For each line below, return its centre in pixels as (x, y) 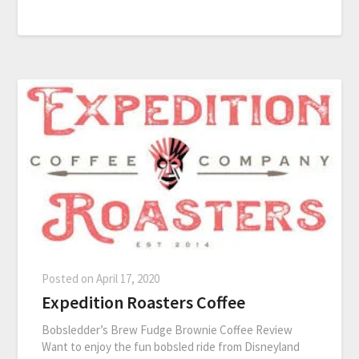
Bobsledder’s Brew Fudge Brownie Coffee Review (167, 330)
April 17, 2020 (128, 279)
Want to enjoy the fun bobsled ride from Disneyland (171, 347)
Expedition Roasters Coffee (144, 303)
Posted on (69, 279)
